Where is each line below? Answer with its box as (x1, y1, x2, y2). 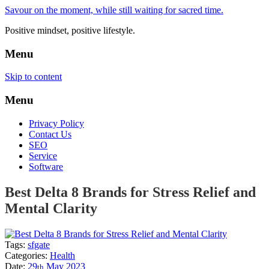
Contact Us (29, 128, 71, 139)
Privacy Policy (29, 118, 84, 128)
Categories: (5, 250, 50, 261)
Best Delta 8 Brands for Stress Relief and (5, 184, 256, 200)
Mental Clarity (5, 200, 97, 216)
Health (50, 250, 75, 261)
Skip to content (5, 71, 62, 82)
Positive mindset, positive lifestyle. (5, 25, 135, 35)
